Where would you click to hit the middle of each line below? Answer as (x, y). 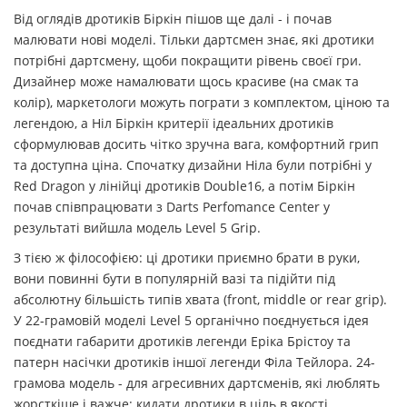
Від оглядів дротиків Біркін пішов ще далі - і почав (173, 19)
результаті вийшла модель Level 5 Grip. (137, 228)
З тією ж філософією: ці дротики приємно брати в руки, (187, 258)
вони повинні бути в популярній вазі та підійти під (174, 279)
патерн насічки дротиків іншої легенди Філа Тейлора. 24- (194, 362)
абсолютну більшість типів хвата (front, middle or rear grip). (200, 300)
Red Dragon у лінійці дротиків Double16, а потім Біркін (184, 186)
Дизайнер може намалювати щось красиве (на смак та (186, 82)
